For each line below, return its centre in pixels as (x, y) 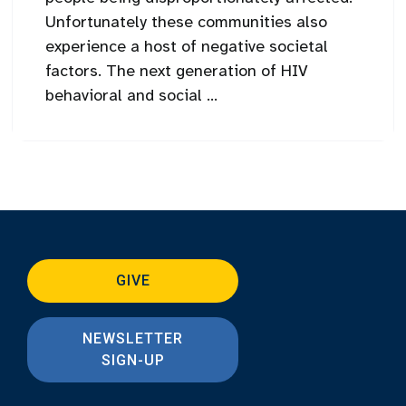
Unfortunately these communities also (187, 21)
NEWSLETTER (133, 338)
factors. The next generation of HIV (177, 70)
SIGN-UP (133, 360)
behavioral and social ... (132, 95)
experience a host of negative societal (187, 46)
